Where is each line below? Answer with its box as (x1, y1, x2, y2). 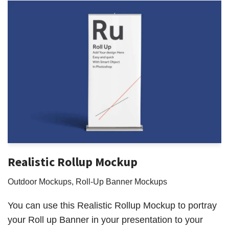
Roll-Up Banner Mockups (76, 177, 167, 186)
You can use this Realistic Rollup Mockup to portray (8, 200, 217, 211)
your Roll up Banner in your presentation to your (8, 215, 203, 225)
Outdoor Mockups (8, 177, 72, 186)
